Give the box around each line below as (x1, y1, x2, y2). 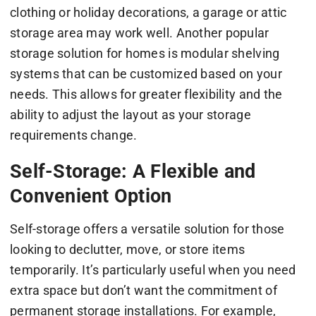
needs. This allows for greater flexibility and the (9, 87, 283, 102)
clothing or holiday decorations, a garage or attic (9, 5, 287, 20)
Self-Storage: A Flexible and (9, 160, 256, 183)
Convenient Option (9, 185, 172, 208)
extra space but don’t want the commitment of (9, 283, 277, 298)
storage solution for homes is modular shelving (9, 46, 280, 61)
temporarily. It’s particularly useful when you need (9, 262, 296, 278)
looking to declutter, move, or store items (9, 242, 245, 257)
